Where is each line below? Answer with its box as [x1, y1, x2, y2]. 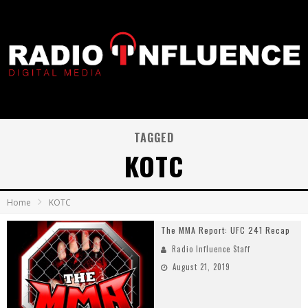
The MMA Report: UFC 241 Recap [161, 224, 290, 236]
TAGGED [134, 129, 174, 146]
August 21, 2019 [173, 261, 230, 272]
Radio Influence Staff [172, 243, 250, 254]
